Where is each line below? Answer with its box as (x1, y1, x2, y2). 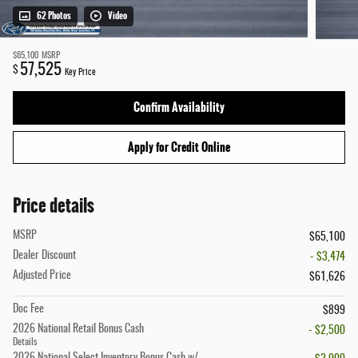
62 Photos (37, 10, 71, 23)
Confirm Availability (133, 98, 225, 117)
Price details (13, 193, 94, 220)
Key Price (65, 69, 96, 78)
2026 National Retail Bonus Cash (13, 324, 144, 336)
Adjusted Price (13, 270, 71, 282)
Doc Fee (13, 304, 44, 316)
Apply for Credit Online (128, 138, 230, 157)
